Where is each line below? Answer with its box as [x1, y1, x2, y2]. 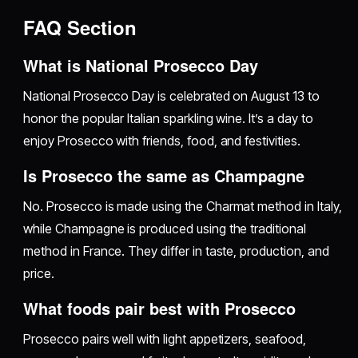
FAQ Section [23, 13, 137, 41]
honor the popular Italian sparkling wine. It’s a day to [23, 109, 313, 126]
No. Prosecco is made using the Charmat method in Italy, [23, 197, 342, 214]
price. [23, 265, 54, 281]
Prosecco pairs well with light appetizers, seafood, [23, 330, 306, 347]
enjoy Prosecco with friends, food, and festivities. [23, 132, 300, 149]
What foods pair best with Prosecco [23, 296, 296, 320]
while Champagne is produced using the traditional [23, 220, 306, 237]
